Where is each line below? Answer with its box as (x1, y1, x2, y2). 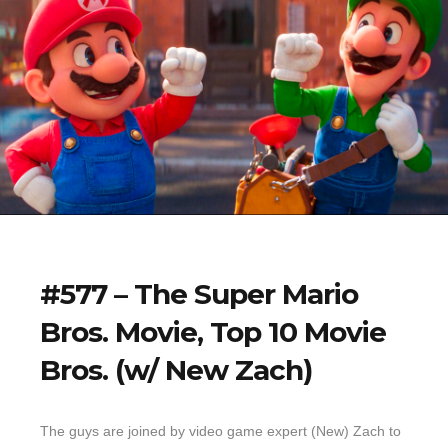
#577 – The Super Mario (40, 276, 358, 311)
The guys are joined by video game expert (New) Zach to (40, 422, 401, 439)
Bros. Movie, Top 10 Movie (40, 314, 386, 349)
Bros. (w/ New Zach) (40, 352, 312, 387)
